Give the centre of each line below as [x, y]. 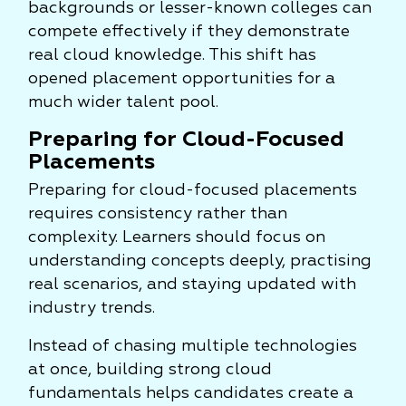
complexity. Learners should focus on [177, 237]
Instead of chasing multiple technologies [193, 346]
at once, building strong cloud [150, 370]
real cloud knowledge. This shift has [172, 55]
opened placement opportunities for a [182, 79]
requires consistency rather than [158, 214]
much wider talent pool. [123, 102]
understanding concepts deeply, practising [200, 261]
